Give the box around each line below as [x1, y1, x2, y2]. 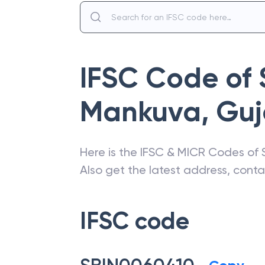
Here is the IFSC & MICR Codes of [80, 145, 261, 159]
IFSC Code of [80, 61, 258, 95]
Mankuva [80, 95, 201, 129]
